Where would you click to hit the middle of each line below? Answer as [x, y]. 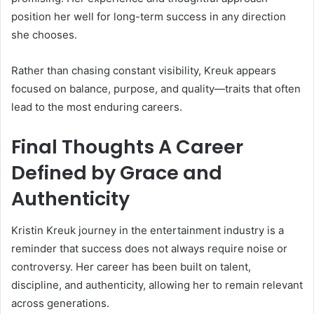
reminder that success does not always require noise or [149, 248]
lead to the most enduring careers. [97, 107]
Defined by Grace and [117, 173]
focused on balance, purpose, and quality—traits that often [156, 89]
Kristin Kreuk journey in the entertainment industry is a [148, 230]
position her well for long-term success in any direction [149, 17]
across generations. [60, 303]
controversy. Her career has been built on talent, [131, 266]
